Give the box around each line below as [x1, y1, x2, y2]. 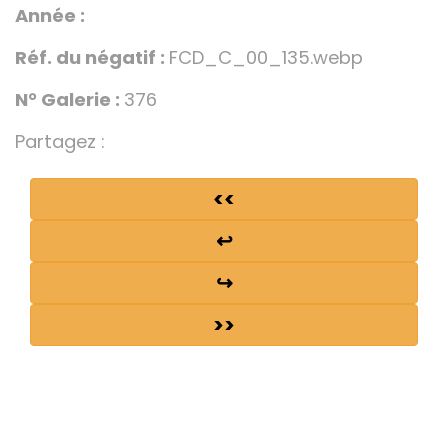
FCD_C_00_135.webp [169, 44, 363, 70]
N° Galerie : [15, 86, 124, 112]
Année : [15, 2, 85, 28]
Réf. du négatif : [15, 44, 169, 70]
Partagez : [15, 128, 105, 154]
